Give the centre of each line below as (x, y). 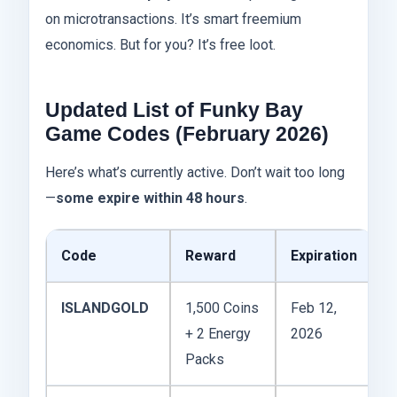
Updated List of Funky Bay (174, 110)
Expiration (324, 256)
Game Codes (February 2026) (187, 134)
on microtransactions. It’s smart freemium (173, 19)
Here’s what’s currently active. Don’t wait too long (195, 173)
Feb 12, (314, 308)
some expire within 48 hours (150, 198)
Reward (210, 256)
